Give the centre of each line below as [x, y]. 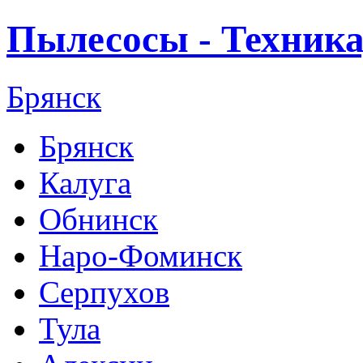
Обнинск [98, 219]
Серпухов [104, 292]
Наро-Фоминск [141, 255]
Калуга [85, 182]
